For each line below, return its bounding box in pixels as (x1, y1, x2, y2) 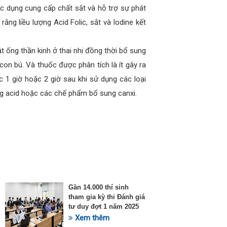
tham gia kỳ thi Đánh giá (68, 193, 145, 201)
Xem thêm (73, 213, 109, 222)
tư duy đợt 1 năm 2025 (68, 202, 139, 210)
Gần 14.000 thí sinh (68, 183, 129, 191)
